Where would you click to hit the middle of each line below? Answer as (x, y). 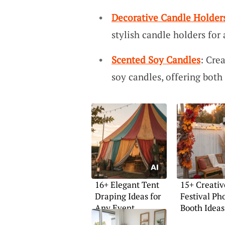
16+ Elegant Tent (127, 185)
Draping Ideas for (128, 196)
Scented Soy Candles (156, 59)
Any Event (115, 208)
